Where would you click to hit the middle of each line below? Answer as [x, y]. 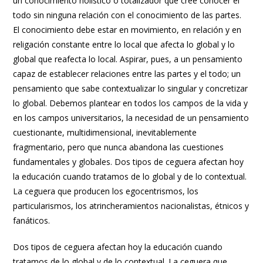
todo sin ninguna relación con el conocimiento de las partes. [127, 15]
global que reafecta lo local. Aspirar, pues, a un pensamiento [128, 59]
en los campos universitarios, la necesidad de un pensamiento [131, 118]
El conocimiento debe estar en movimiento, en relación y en [127, 30]
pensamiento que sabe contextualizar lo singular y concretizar [131, 88]
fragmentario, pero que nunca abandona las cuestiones [119, 147]
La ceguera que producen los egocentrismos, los [106, 191]
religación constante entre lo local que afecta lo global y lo [124, 44]
